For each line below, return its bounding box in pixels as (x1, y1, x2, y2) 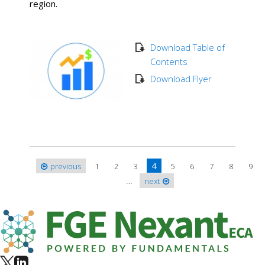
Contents (150, 55, 188, 67)
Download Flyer (150, 72, 212, 85)
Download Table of (150, 41, 225, 53)
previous (50, 160, 81, 172)
